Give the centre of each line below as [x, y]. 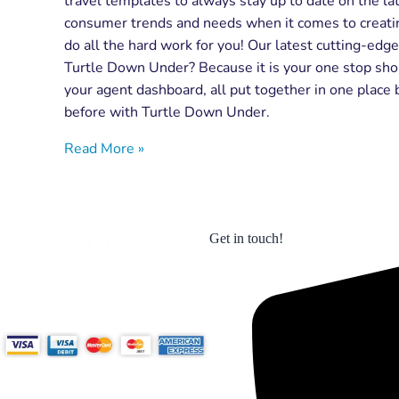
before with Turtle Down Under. [167, 112]
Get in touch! [246, 238]
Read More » [104, 148]
